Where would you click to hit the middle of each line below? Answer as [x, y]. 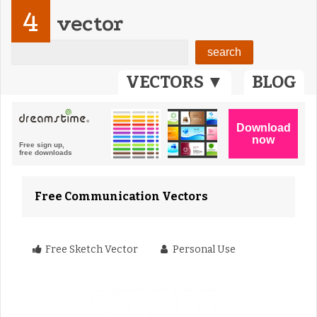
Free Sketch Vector [91, 249]
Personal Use [203, 249]
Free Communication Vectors [121, 196]
